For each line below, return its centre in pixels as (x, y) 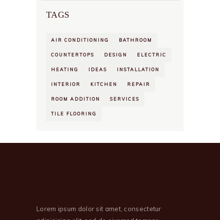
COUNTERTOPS (73, 55)
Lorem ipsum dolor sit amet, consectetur (99, 209)
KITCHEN (104, 84)
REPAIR (139, 84)
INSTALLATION (138, 69)
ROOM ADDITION (76, 99)
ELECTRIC (152, 55)
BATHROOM (136, 40)
